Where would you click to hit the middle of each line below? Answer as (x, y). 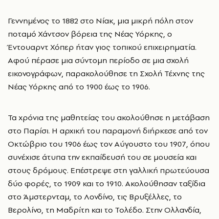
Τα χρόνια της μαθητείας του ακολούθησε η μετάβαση (109, 118)
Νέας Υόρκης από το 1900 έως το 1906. (79, 87)
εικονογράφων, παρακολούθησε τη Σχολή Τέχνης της (106, 74)
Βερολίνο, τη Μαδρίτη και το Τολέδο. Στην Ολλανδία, (105, 210)
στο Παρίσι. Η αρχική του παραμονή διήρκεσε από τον (108, 131)
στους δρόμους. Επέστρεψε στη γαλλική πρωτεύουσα (109, 170)
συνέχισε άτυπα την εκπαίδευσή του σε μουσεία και (102, 157)
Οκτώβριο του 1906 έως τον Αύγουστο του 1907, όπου (109, 144)
